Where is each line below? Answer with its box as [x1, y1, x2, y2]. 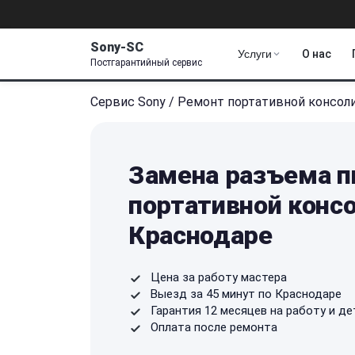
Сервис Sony [90, 94, 166, 109]
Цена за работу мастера [151, 269, 287, 284]
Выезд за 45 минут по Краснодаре [151, 286, 342, 301]
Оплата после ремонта [151, 319, 277, 334]
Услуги [238, 48, 272, 60]
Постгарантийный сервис [90, 56, 202, 68]
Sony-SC [90, 39, 143, 55]
